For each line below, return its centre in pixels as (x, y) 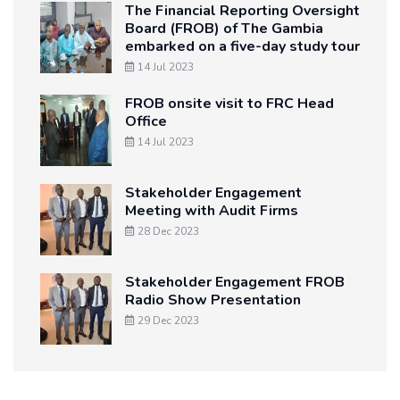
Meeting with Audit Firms (212, 211)
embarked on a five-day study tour (242, 47)
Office (146, 122)
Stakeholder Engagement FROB (235, 283)
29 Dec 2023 (167, 321)
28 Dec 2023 (167, 232)
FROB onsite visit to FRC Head (229, 104)
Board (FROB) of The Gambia (224, 29)
